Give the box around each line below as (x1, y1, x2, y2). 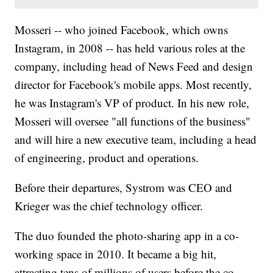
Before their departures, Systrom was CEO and (15, 180, 233, 196)
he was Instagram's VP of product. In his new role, (15, 95, 250, 111)
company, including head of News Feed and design (15, 58, 253, 74)
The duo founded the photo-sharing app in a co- (15, 228, 239, 244)
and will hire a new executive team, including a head (15, 132, 257, 147)
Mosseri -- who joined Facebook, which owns (15, 22, 229, 38)
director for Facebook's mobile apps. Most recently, (15, 77, 252, 93)
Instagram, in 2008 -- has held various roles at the (15, 40, 246, 56)
